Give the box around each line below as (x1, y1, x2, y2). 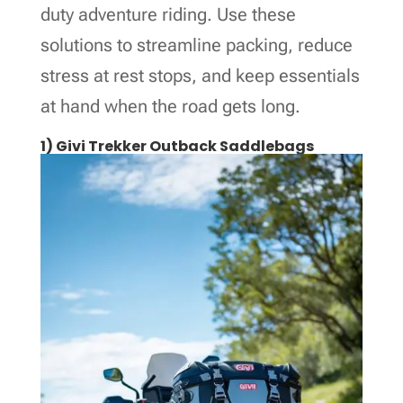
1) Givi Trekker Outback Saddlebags (40, 135, 314, 157)
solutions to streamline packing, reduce (40, 33, 353, 56)
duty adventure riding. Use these (40, 3, 296, 25)
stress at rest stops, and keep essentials (40, 64, 360, 86)
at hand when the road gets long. (40, 94, 300, 117)
